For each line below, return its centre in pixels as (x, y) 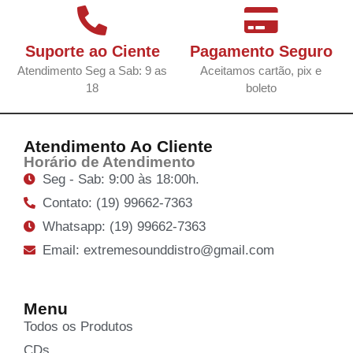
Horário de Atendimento (110, 162)
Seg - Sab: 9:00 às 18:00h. (121, 179)
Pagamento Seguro (261, 51)
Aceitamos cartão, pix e (261, 70)
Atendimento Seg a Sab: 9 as (92, 70)
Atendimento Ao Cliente (118, 146)
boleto (261, 87)
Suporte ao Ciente (92, 51)
